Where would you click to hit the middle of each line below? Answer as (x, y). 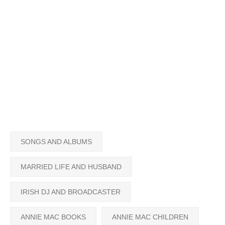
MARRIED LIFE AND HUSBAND (71, 166)
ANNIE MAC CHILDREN (150, 217)
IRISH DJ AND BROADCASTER (71, 192)
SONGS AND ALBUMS (56, 141)
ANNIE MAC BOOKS (53, 217)
